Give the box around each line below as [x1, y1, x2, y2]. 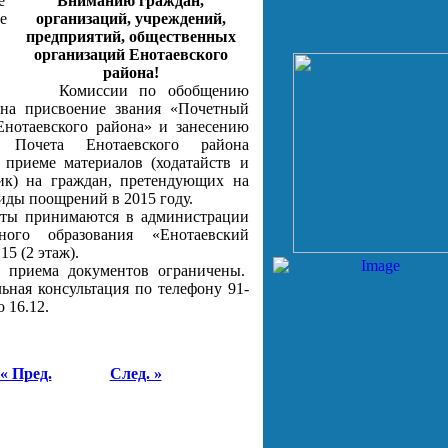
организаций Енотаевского [33, 46, 228, 63]
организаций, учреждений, [35, 10, 226, 27]
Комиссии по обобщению [12, 82, 249, 99]
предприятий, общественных [25, 28, 236, 45]
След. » [109, 365, 162, 382]
